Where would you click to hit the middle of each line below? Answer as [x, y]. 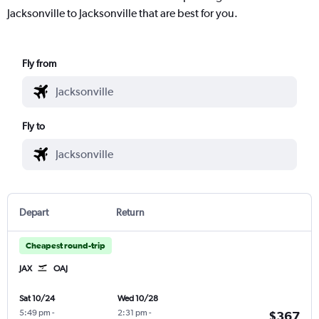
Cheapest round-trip [66, 245]
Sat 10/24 [37, 298]
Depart [34, 212]
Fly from [40, 63]
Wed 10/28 [137, 298]
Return [130, 212]
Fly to [34, 126]
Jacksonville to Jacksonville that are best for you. [122, 13]
